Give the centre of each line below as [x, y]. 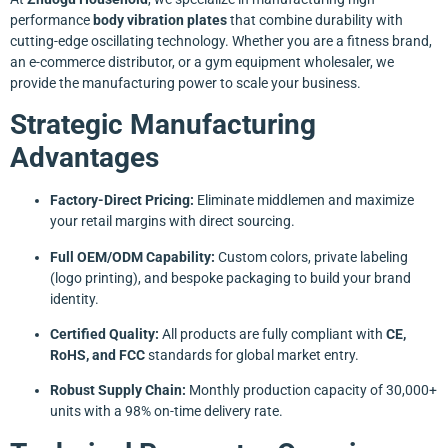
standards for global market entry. [252, 355]
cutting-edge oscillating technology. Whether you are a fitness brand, [221, 40]
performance [51, 19]
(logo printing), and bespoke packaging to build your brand [230, 277]
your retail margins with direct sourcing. [172, 221]
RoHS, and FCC [97, 355]
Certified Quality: [104, 334]
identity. [74, 298]
